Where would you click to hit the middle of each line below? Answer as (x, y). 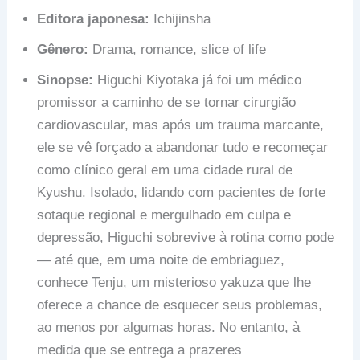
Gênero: (63, 50)
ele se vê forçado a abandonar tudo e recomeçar (183, 148)
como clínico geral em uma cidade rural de (165, 170)
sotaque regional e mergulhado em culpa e (164, 215)
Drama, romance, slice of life (178, 50)
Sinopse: (65, 80)
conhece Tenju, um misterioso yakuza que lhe (174, 283)
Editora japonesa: (94, 19)
